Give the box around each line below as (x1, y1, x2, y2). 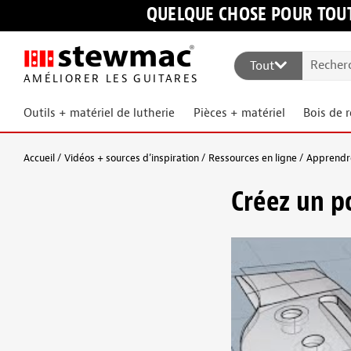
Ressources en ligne (208, 151, 297, 165)
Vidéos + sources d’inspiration (64, 151, 199, 165)
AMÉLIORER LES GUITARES (24, 71, 197, 86)
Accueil (24, 151, 55, 165)
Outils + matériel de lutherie (24, 106, 175, 121)
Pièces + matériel (193, 106, 285, 121)
